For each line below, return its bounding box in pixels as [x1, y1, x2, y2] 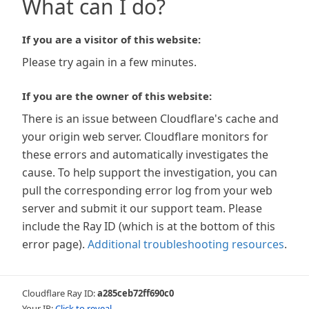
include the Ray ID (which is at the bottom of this [22, 219, 275, 234]
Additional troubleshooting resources [88, 237, 284, 252]
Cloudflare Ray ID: [22, 287, 97, 299]
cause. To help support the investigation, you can [22, 165, 277, 180]
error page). [22, 237, 85, 252]
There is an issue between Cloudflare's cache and [22, 111, 279, 126]
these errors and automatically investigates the [22, 147, 268, 162]
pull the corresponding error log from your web [22, 183, 272, 198]
